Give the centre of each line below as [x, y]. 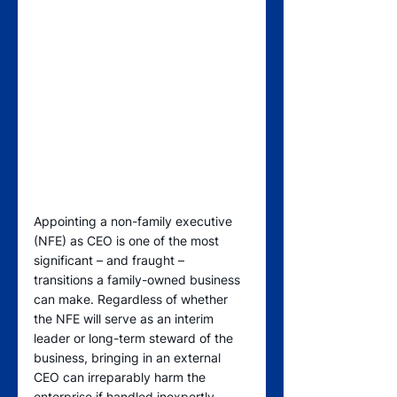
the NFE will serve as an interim [125, 319]
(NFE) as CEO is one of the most [128, 241]
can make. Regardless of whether [132, 300]
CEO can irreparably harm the [121, 378]
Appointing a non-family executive [135, 222]
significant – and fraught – [111, 261]
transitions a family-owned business [139, 280]
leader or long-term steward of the [135, 339]
